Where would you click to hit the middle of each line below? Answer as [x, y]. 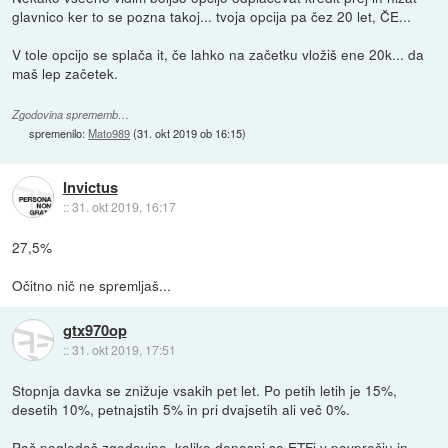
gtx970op [94, 330]
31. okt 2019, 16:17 [123, 207]
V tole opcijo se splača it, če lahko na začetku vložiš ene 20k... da [218, 53]
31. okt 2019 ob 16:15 [190, 132]
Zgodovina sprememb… [71, 114]
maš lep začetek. [65, 72]
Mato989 [109, 132]
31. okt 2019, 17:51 [123, 350]
